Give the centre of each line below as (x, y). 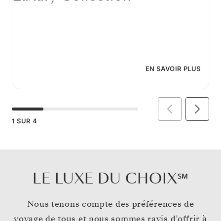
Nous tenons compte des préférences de (110, 204)
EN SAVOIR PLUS (173, 69)
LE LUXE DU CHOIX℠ (110, 179)
